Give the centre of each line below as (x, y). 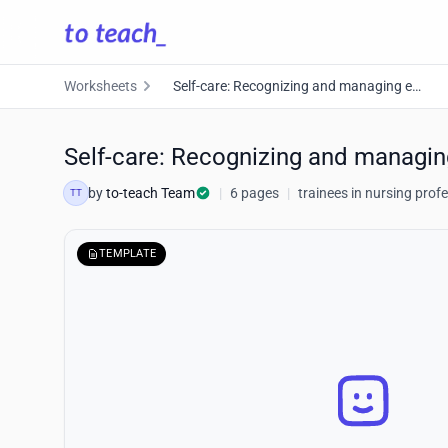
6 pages (254, 193)
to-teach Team (150, 193)
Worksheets (100, 86)
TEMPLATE (128, 253)
